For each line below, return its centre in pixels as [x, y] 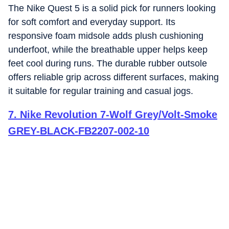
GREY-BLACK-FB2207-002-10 [79, 131]
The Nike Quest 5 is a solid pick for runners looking [112, 8]
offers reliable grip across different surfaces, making [113, 77]
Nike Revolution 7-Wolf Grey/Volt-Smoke [119, 114]
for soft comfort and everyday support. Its [92, 22]
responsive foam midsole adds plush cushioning [106, 36]
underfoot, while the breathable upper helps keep [108, 50]
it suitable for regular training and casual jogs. [101, 91]
